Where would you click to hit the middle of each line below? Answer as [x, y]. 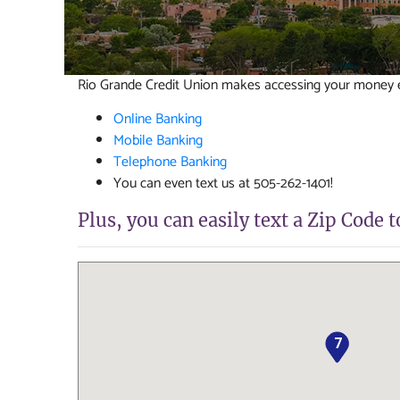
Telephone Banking [170, 162]
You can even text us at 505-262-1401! [223, 183]
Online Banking [158, 119]
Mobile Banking [158, 141]
